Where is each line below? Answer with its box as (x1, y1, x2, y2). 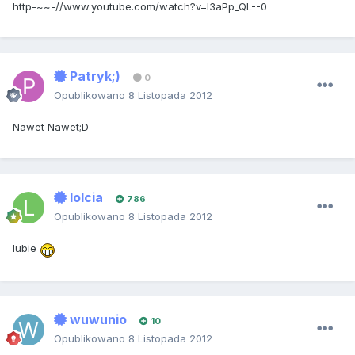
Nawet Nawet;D (13, 120, 89, 134)
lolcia (67, 189, 103, 206)
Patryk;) (67, 68, 120, 85)
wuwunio (67, 311, 127, 328)
